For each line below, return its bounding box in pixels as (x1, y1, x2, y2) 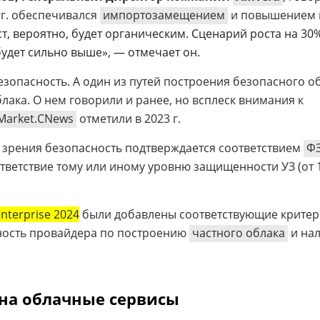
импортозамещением (103, 6, 225, 23)
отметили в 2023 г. (76, 110, 181, 126)
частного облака (192, 224, 285, 241)
